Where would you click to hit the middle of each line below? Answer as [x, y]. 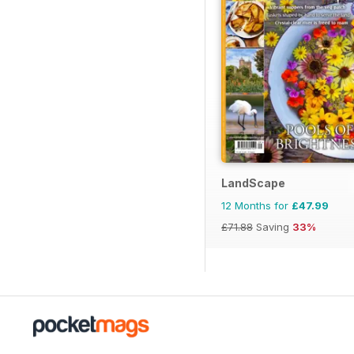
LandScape [253, 183]
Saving [273, 226]
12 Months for [256, 205]
